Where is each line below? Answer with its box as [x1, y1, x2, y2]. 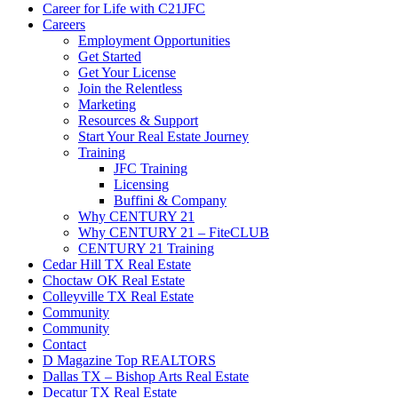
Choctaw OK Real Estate [43, 273, 185, 289]
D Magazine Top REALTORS [43, 353, 216, 369]
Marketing [78, 97, 136, 113]
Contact [43, 337, 86, 353]
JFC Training [114, 161, 187, 177]
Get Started [78, 49, 141, 65]
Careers [43, 17, 85, 33]
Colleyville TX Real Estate [43, 289, 194, 305]
